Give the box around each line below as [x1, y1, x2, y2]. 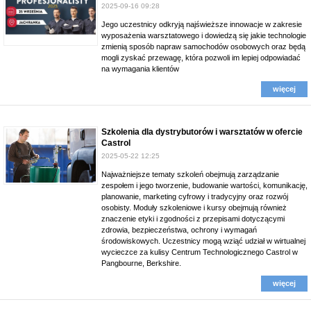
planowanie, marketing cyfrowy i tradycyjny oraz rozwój [101, 192, 288, 201]
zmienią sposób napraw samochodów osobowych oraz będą [101, 42, 305, 51]
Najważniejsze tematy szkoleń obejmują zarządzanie [101, 170, 279, 178]
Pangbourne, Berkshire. [101, 259, 181, 267]
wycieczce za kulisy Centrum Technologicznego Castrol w [101, 248, 298, 256]
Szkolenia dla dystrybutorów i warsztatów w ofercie [101, 127, 303, 137]
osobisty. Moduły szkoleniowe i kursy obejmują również [101, 203, 287, 212]
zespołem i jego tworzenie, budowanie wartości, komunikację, [101, 181, 308, 190]
